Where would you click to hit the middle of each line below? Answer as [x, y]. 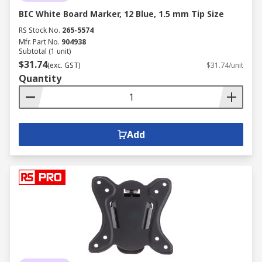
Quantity [40, 78]
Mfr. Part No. [39, 42]
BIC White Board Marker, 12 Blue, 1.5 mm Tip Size [121, 14]
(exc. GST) [64, 65]
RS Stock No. [39, 30]
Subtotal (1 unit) [45, 51]
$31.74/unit [225, 65]
